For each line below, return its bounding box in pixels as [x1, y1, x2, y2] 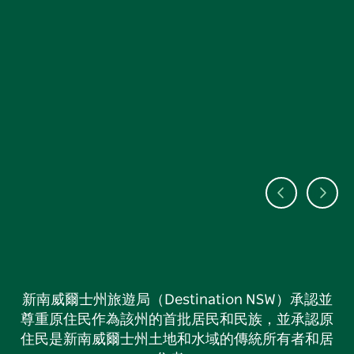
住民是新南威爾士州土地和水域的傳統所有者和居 [21, 332, 333, 347]
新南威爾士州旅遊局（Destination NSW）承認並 [21, 292, 333, 307]
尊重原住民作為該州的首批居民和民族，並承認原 [21, 312, 333, 327]
